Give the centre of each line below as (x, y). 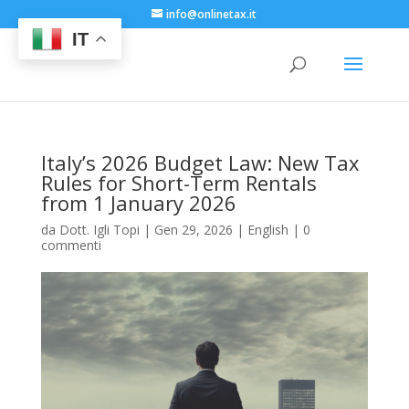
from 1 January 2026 (138, 203)
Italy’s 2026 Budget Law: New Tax (200, 163)
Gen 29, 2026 (193, 230)
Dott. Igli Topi (99, 230)
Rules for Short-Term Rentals (178, 183)
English (267, 230)
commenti (71, 245)
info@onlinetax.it (212, 14)
